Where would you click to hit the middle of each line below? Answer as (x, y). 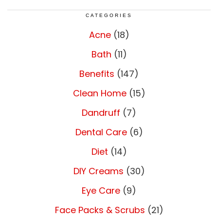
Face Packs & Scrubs (100, 210)
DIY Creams (98, 171)
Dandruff (101, 112)
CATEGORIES (109, 15)
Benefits (97, 73)
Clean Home (100, 93)
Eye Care (101, 190)
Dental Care (101, 132)
